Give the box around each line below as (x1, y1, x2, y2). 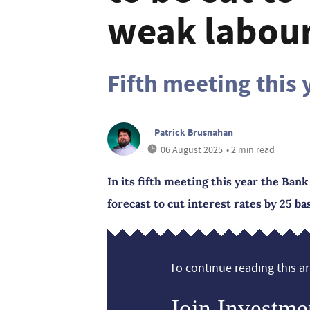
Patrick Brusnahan (154, 125, 233, 139)
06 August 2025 (161, 143, 223, 156)
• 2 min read (226, 143, 275, 156)
